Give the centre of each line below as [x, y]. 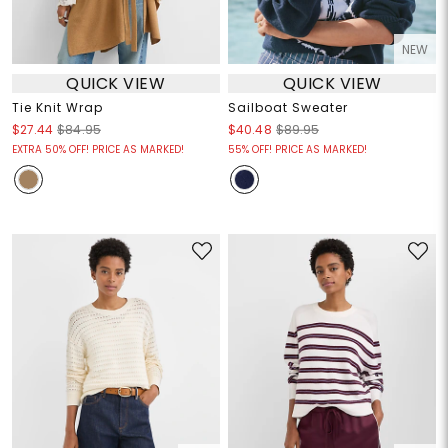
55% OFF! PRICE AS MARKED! [297, 150]
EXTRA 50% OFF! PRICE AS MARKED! [97, 150]
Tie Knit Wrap [57, 108]
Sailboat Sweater [288, 108]
